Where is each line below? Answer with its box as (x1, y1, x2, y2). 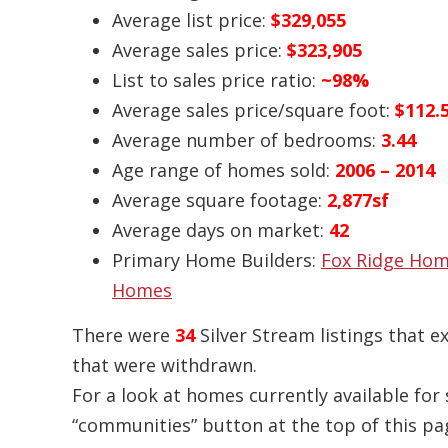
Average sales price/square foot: (112, 98, 395, 123)
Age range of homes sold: (112, 158, 335, 183)
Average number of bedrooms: (112, 128, 381, 153)
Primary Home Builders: (112, 248, 321, 273)
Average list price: (112, 8, 271, 33)
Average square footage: (112, 188, 327, 213)
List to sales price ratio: (112, 68, 321, 93)
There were (72, 323, 175, 348)
